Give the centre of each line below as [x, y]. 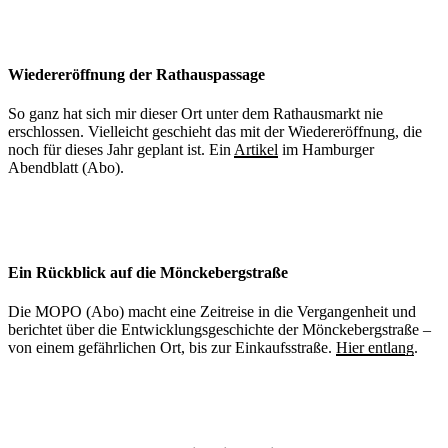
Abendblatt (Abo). [66, 167]
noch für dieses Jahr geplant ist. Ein [121, 149]
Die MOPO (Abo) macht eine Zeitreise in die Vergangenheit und [212, 312]
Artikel [256, 149]
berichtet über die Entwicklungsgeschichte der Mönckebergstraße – [219, 330]
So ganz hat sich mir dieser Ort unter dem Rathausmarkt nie [195, 113]
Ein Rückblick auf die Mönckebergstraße [148, 273]
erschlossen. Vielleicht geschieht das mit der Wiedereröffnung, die [215, 131]
